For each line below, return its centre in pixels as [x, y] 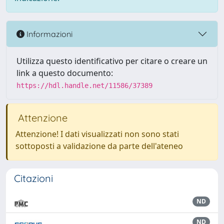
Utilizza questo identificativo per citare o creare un [112, 61]
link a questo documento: [65, 73]
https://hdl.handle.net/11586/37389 [84, 85]
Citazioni [33, 178]
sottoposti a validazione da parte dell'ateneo [99, 146]
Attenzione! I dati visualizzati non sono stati [97, 134]
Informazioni [48, 34]
